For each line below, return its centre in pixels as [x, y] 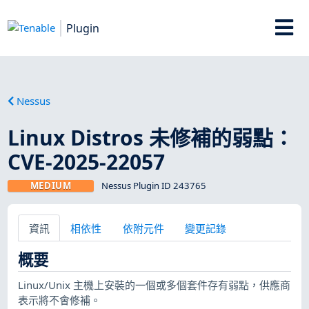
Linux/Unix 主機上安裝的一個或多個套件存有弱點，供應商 [154, 285]
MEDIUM [51, 185]
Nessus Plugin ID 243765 [153, 185]
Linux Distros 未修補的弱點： [151, 137]
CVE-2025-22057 [87, 161]
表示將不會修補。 [60, 300]
